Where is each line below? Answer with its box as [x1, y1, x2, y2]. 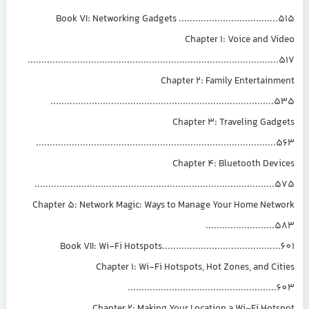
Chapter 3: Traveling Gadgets [175, 115, 298, 131]
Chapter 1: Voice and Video [188, 32, 298, 48]
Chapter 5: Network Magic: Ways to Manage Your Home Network [35, 198, 298, 214]
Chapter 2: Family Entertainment [163, 74, 298, 90]
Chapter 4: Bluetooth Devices [175, 157, 298, 172]
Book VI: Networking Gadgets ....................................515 [59, 12, 298, 28]
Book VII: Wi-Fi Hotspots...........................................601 [63, 239, 298, 255]
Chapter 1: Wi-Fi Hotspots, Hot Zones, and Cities [99, 260, 298, 276]
